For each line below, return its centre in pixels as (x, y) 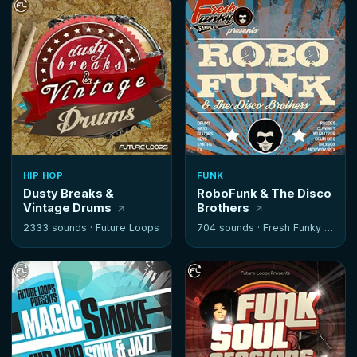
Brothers (223, 208)
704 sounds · (230, 227)
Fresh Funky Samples (294, 227)
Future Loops (127, 227)
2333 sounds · (59, 227)
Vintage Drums (67, 208)
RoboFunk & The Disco (264, 194)
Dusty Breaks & (69, 194)
